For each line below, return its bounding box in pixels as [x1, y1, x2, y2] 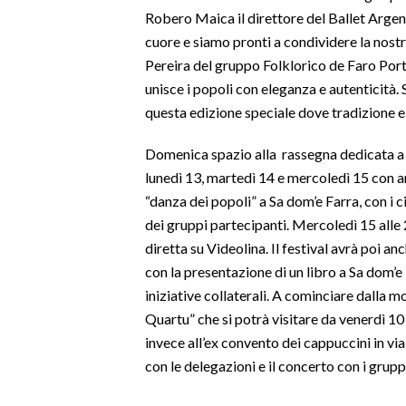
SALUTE [18, 119, 63, 133]
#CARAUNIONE [18, 305, 105, 320]
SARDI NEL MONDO [18, 206, 130, 220]
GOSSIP [18, 75, 63, 90]
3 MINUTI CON [18, 349, 102, 363]
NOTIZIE [18, 235, 64, 249]
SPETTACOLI [18, 32, 91, 46]
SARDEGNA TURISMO [18, 162, 143, 177]
